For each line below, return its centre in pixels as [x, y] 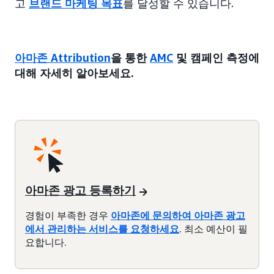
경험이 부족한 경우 [68, 215]
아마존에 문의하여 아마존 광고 [178, 215]
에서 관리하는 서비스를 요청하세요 [102, 228]
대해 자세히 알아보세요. [74, 72]
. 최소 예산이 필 [213, 228]
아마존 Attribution [63, 57]
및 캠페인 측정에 [216, 57]
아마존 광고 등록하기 [80, 191]
